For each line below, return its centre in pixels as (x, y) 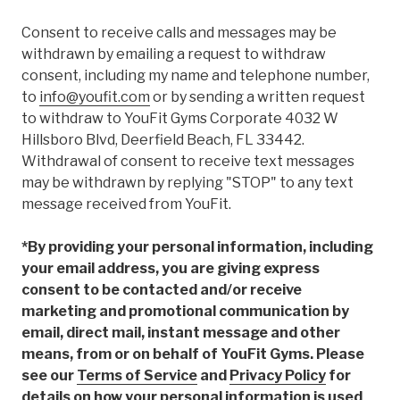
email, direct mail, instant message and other (181, 333)
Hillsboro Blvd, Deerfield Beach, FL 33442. (163, 140)
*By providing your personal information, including (197, 247)
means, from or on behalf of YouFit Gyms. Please (193, 354)
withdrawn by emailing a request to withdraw (174, 54)
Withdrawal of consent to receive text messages (188, 162)
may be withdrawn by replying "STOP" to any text (187, 183)
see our (49, 376)
